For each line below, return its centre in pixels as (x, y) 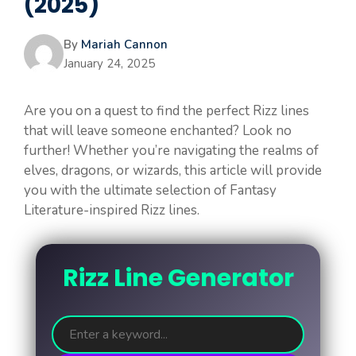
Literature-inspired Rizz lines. (112, 211)
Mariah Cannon (124, 45)
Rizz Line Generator (178, 278)
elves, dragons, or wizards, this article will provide (173, 171)
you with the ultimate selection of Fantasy (150, 191)
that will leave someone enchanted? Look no (158, 131)
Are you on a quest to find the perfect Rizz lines (166, 111)
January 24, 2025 (109, 64)
